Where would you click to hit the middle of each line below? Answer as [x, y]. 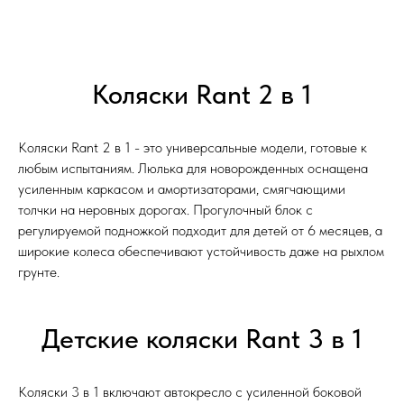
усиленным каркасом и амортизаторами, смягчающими [182, 189]
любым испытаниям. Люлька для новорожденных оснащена [193, 169]
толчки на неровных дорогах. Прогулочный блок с [165, 210]
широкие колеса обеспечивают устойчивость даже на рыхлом [201, 252]
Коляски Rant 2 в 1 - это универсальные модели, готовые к [193, 148]
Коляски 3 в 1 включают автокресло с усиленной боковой [190, 392]
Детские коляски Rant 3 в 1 [202, 339]
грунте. [39, 272]
